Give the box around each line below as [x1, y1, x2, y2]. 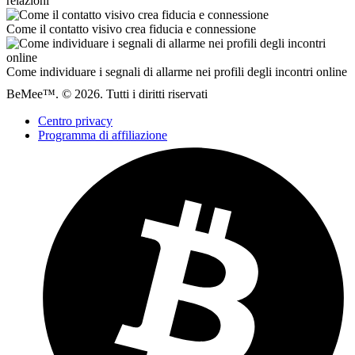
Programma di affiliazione [38, 128, 167, 143]
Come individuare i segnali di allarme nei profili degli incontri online [6, 65, 347, 79]
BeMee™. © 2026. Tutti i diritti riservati [6, 87, 208, 101]
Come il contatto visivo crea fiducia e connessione [6, 22, 256, 36]
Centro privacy [38, 114, 113, 128]
